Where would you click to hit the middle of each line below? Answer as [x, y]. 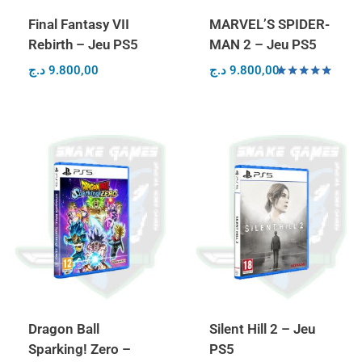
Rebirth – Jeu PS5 [83, 44]
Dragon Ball [63, 329]
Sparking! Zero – [79, 349]
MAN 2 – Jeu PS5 [263, 44]
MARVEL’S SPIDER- [269, 24]
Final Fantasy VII [78, 24]
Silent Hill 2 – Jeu [262, 329]
